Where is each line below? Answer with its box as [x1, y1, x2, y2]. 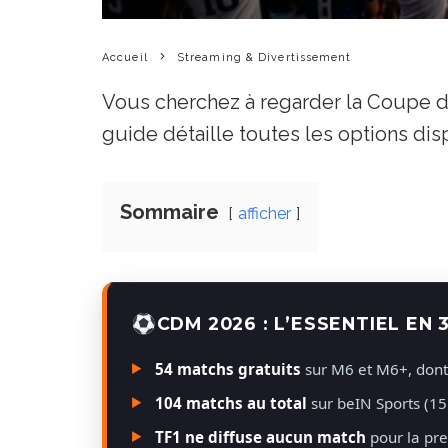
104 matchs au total [155, 392, 307, 413]
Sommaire [120, 199, 219, 224]
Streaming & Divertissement [176, 50, 352, 64]
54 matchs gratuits [155, 358, 301, 379]
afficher [238, 203, 291, 223]
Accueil [102, 50, 148, 64]
